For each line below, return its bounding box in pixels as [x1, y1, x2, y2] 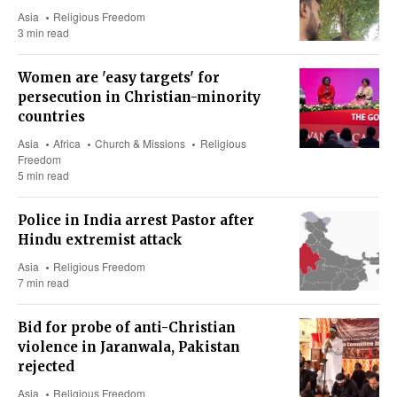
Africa [53, 136, 82, 152]
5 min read [18, 167, 69, 183]
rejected [18, 358, 74, 376]
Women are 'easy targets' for [18, 69, 220, 87]
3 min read [18, 25, 69, 41]
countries [18, 108, 85, 126]
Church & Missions [95, 136, 186, 152]
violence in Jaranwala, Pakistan [18, 339, 240, 356]
